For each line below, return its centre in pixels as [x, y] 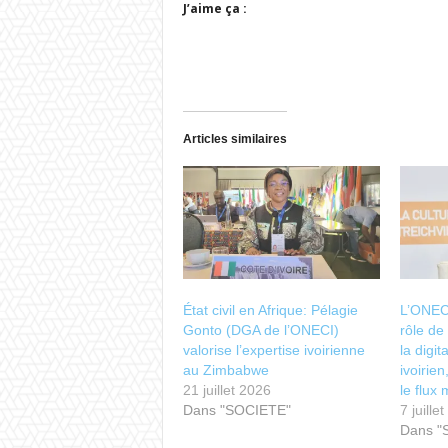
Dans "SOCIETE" [236, 410]
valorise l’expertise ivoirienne [273, 350]
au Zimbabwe [225, 370]
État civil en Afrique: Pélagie [270, 310]
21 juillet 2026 [226, 390]
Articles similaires [234, 139]
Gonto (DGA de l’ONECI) [260, 330]
